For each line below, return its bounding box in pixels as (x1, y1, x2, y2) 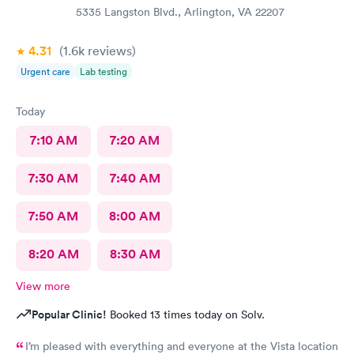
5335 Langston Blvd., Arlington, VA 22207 (76, 5, 284, 19)
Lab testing (80, 65, 127, 78)
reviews (85, 43, 132, 58)
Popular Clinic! (32, 307, 107, 322)
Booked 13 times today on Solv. (107, 307, 265, 322)
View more (16, 279, 70, 293)
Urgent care (21, 65, 70, 78)
